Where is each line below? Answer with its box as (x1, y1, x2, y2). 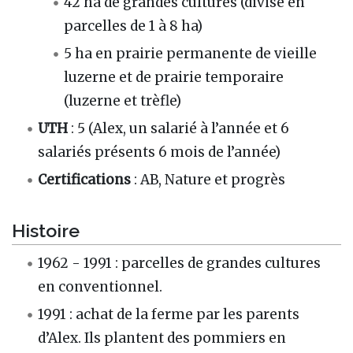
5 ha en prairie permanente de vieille (64, 45, 318, 63)
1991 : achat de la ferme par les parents (38, 306, 300, 324)
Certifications (38, 171, 132, 189)
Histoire (12, 220, 80, 242)
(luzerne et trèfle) (64, 92, 182, 110)
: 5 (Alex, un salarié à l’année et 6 (68, 120, 290, 138)
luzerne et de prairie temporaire (64, 69, 284, 87)
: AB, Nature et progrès (131, 171, 286, 189)
